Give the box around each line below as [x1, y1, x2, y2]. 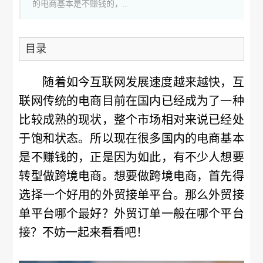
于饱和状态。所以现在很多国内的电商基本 [19, 131, 244, 146]
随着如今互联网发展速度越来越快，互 [42, 75, 244, 89]
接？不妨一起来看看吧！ [19, 225, 149, 240]
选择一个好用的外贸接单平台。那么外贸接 [19, 188, 244, 202]
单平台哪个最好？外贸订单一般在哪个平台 [19, 207, 244, 221]
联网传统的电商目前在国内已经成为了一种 [19, 94, 244, 108]
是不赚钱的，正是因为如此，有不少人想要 [19, 150, 244, 164]
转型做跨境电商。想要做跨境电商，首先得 [19, 169, 244, 183]
